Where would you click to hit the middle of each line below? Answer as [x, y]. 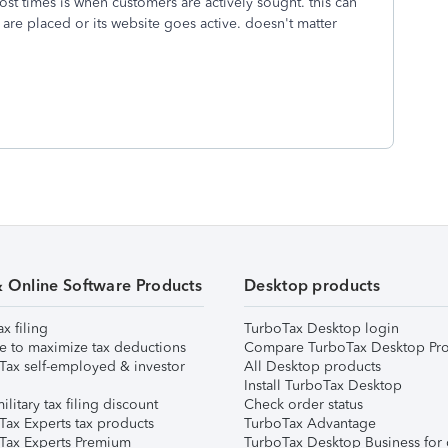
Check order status [303, 404]
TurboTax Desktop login [321, 328]
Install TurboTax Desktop [323, 385]
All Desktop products [312, 366]
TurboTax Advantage [310, 423]
